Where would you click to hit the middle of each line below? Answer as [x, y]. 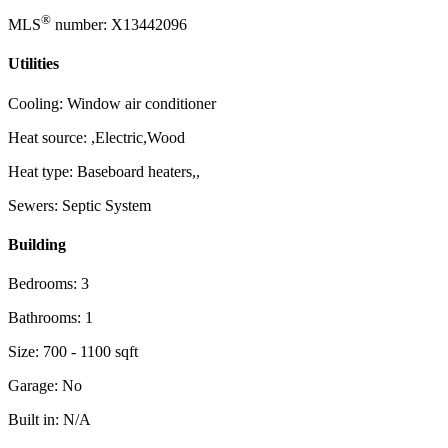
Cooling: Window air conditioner [112, 103]
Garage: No [45, 386]
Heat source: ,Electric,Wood [96, 137]
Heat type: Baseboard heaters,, [104, 171]
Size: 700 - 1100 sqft [73, 352]
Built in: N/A [49, 420]
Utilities [33, 64]
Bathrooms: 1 [50, 318]
